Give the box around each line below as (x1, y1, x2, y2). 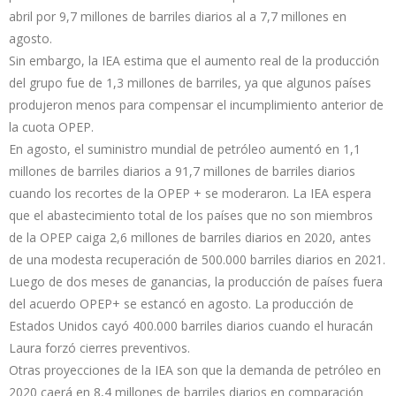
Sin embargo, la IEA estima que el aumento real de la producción (9, 51, 379, 69)
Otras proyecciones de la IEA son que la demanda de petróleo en (9, 361, 381, 378)
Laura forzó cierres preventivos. (9, 339, 190, 356)
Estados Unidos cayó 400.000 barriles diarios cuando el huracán (9, 316, 373, 334)
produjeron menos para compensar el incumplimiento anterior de (9, 95, 384, 113)
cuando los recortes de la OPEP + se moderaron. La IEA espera (9, 184, 371, 202)
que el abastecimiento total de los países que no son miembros (9, 206, 373, 224)
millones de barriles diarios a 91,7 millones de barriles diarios (9, 162, 355, 179)
